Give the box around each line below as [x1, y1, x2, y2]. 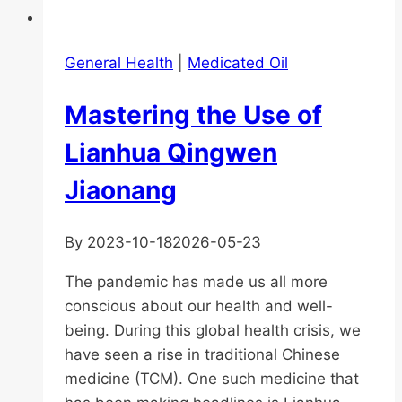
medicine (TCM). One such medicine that [65, 369, 359, 388]
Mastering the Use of [65, 100, 322, 131]
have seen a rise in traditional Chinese [65, 345, 340, 363]
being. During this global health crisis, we [65, 320, 361, 339]
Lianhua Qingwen [65, 137, 277, 169]
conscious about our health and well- [65, 296, 333, 315]
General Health [65, 54, 173, 73]
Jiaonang [65, 175, 177, 206]
